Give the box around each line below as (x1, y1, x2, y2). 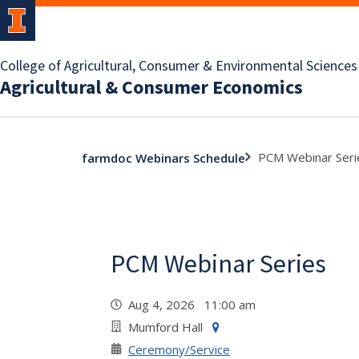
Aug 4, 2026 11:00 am (128, 296, 262, 313)
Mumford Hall (128, 319, 203, 335)
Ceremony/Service (128, 341, 230, 357)
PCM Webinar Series (111, 248, 326, 280)
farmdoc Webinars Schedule (82, 149, 245, 166)
